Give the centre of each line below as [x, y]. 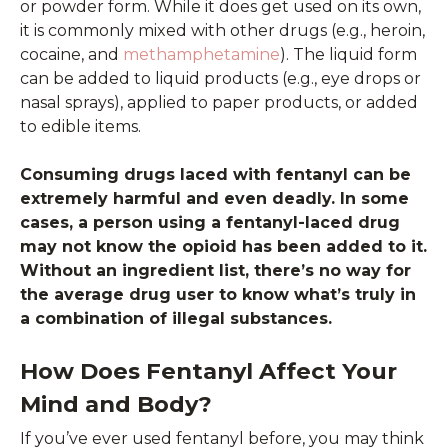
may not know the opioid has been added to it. [223, 246]
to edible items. [80, 126]
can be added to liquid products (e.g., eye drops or [220, 78]
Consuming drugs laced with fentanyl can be [215, 174]
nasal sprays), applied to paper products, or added [219, 102]
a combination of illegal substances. [178, 318]
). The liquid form [348, 54]
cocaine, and [71, 54]
